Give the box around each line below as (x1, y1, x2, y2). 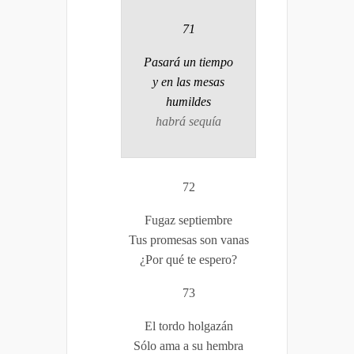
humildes (166, 94, 211, 108)
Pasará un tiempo (144, 55, 233, 69)
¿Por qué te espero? (140, 252, 237, 266)
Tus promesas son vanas (128, 232, 249, 247)
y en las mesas (153, 74, 224, 88)
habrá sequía (156, 114, 221, 128)
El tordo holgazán (144, 318, 233, 333)
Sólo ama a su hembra (134, 338, 243, 352)
